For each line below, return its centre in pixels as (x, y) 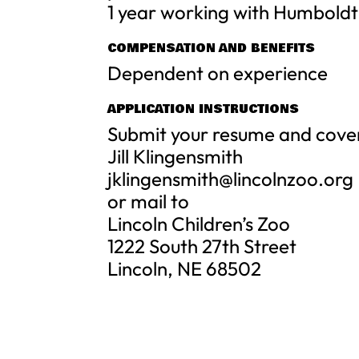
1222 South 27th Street (202, 246)
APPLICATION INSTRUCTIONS (204, 109)
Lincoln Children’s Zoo (199, 224)
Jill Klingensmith (175, 156)
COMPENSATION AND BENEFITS (212, 48)
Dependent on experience (218, 73)
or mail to (149, 201)
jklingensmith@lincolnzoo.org (231, 179)
